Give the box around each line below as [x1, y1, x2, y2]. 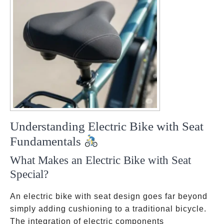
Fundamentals [10, 134, 84, 148]
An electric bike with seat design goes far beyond [10, 192, 207, 200]
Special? [10, 167, 48, 180]
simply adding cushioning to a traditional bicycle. [10, 204, 206, 213]
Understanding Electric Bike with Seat [10, 119, 203, 133]
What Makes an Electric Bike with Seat [10, 153, 191, 166]
